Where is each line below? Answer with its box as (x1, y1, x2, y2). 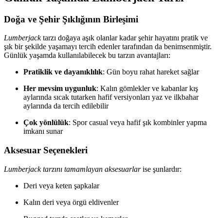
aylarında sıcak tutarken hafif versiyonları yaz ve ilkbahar (23, 93, 199, 102)
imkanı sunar (23, 127, 63, 136)
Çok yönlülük (23, 118, 69, 127)
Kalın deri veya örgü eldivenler (23, 198, 119, 206)
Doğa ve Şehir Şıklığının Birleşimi (4, 14, 138, 24)
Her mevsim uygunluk (23, 84, 96, 93)
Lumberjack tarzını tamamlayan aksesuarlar (4, 164, 141, 173)
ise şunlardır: (141, 164, 182, 173)
